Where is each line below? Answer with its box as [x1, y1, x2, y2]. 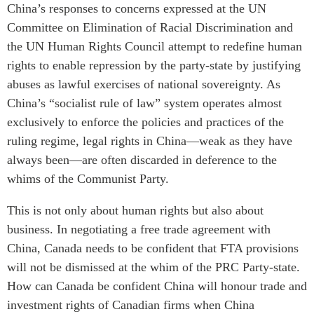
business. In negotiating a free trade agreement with [7, 221, 271, 236]
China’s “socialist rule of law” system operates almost [7, 95, 282, 110]
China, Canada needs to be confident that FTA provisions [7, 240, 299, 255]
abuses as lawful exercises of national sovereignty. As [7, 76, 280, 91]
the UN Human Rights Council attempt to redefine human [7, 39, 302, 53]
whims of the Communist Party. [7, 171, 169, 186]
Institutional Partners [21, 13, 111, 26]
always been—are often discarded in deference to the [7, 152, 277, 167]
